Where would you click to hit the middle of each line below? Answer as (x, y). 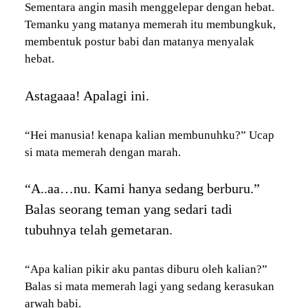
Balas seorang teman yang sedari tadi (128, 209)
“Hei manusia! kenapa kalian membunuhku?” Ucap (149, 135)
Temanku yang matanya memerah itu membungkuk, (150, 25)
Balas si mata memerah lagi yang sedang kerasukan (149, 287)
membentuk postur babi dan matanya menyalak (139, 42)
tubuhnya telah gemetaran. (98, 230)
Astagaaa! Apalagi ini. (87, 95)
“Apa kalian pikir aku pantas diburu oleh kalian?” (146, 269)
